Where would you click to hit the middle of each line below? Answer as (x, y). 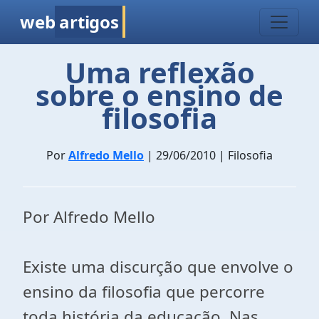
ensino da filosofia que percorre (144, 292)
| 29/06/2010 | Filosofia (208, 155)
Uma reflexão (159, 72)
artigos (89, 22)
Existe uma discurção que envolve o (158, 267)
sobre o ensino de (159, 95)
